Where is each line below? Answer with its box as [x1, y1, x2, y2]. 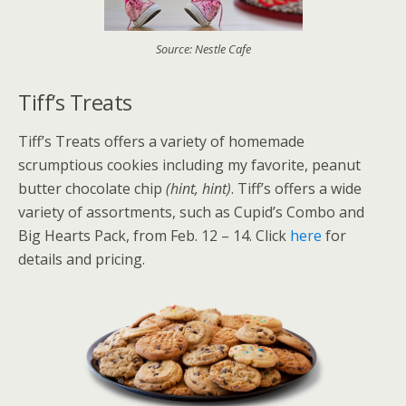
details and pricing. [18, 249, 145, 270]
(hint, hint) [166, 179, 231, 199]
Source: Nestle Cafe [155, 41, 251, 58]
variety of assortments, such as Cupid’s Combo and [18, 202, 364, 223]
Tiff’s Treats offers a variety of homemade [18, 131, 304, 152]
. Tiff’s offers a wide [231, 179, 362, 199]
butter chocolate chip [18, 179, 166, 199]
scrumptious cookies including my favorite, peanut [18, 155, 361, 176]
